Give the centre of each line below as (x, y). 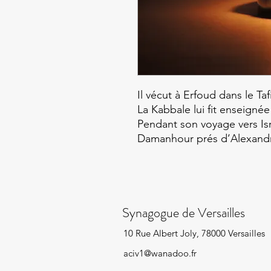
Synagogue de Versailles (184, 213)
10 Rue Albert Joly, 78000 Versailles (194, 233)
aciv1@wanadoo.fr (160, 253)
